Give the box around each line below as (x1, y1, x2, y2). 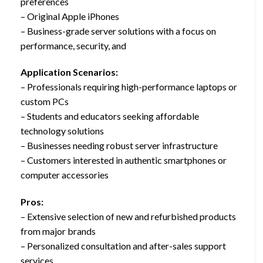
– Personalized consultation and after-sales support (21, 240, 226, 252)
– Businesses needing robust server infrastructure (21, 140, 218, 151)
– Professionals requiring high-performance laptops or (21, 81, 237, 93)
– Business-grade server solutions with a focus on (21, 25, 216, 36)
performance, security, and (21, 39, 126, 51)
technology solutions (21, 125, 104, 137)
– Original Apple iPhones (21, 10, 119, 22)
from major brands (21, 225, 96, 237)
